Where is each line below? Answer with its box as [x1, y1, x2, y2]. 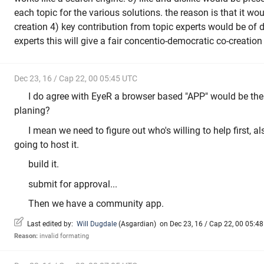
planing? [14, 105, 50, 117]
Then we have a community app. [28, 198, 164, 210]
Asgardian [121, 219, 154, 228]
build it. [28, 159, 59, 170]
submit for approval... [28, 178, 117, 190]
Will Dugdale [77, 219, 117, 228]
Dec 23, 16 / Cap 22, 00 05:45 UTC [14, 73, 137, 83]
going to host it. [14, 138, 79, 150]
